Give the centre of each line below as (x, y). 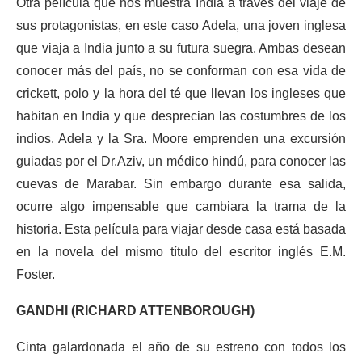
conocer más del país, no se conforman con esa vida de (181, 71)
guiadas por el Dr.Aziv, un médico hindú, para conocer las (181, 161)
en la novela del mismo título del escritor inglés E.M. (181, 252)
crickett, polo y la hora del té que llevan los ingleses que (181, 93)
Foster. (36, 274)
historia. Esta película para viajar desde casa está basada (181, 229)
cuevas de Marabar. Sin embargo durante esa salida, (181, 184)
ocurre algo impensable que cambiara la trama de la (181, 206)
